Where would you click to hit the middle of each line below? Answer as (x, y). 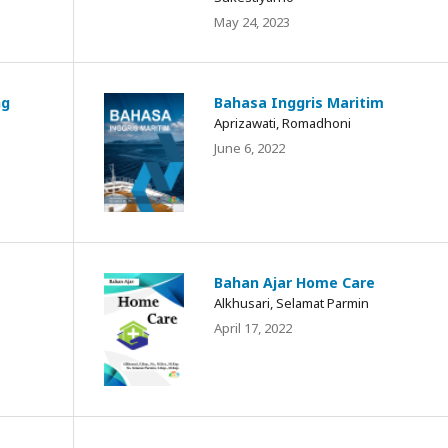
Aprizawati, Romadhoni (282, 122)
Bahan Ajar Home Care (294, 283)
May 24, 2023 (252, 21)
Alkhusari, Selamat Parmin (291, 303)
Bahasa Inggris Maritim (299, 102)
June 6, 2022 (249, 147)
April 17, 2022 (253, 328)
